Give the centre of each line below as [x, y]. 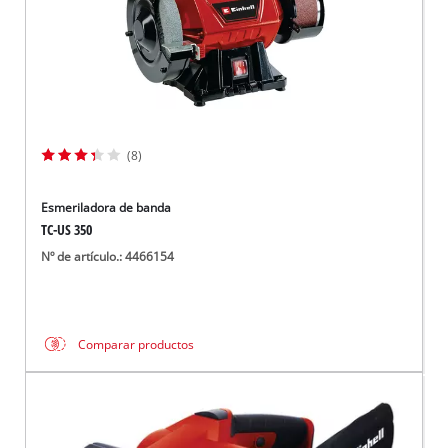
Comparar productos [136, 344]
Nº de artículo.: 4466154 [108, 256]
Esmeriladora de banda [106, 208]
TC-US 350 [67, 230]
